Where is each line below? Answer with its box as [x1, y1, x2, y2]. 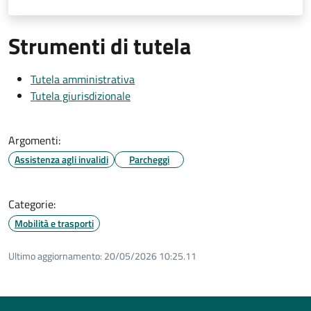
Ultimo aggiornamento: [8, 248, 102, 263]
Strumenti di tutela [8, 28, 191, 62]
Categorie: [8, 195, 56, 212]
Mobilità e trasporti [15, 215, 94, 230]
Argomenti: [8, 131, 60, 149]
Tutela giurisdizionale [31, 87, 131, 104]
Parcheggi [129, 151, 169, 167]
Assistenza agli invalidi [15, 151, 108, 167]
